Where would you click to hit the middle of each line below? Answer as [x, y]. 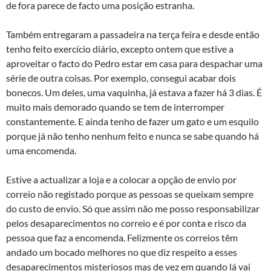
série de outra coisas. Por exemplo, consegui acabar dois [121, 78]
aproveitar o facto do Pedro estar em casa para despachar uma [134, 63]
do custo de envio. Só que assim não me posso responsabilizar [133, 208]
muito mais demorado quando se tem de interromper [115, 107]
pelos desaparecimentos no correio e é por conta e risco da [126, 223]
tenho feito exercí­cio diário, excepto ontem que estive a [120, 49]
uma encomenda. [41, 150]
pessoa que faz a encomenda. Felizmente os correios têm [122, 237]
